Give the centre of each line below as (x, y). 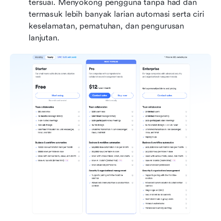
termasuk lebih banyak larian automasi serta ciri (116, 14)
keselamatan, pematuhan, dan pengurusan (107, 26)
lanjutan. (44, 38)
